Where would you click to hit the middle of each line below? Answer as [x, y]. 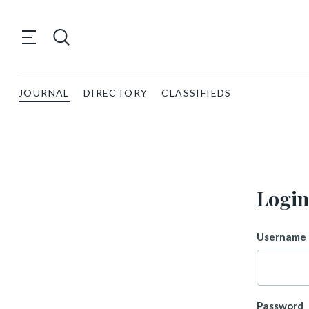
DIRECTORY [116, 93]
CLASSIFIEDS [197, 93]
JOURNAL [44, 93]
